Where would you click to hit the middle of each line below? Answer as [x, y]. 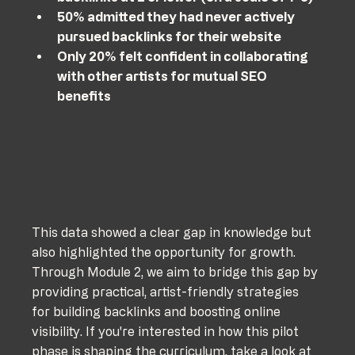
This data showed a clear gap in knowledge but [174, 232]
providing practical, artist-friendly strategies [167, 291]
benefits [84, 95]
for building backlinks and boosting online [158, 311]
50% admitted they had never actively [177, 16]
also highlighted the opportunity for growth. [166, 252]
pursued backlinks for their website [170, 36]
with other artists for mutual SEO [164, 76]
